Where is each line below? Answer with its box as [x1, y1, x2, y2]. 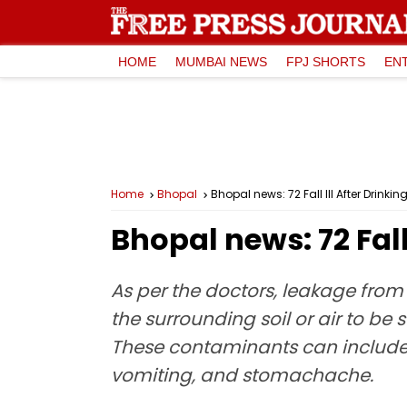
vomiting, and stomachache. [111, 362, 373, 388]
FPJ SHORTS [286, 54, 365, 69]
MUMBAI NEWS [175, 54, 267, 69]
